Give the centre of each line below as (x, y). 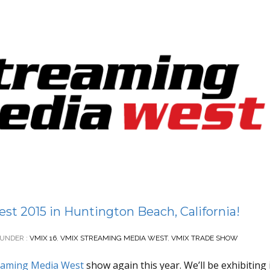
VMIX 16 (42, 238)
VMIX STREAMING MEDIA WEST (114, 238)
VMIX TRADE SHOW (205, 238)
